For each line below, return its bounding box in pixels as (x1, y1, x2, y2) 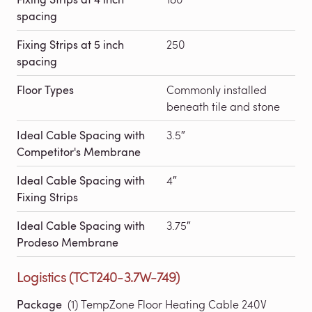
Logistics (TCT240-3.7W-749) (17, 266, 181, 286)
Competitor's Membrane (17, 143, 141, 159)
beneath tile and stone (166, 98, 280, 114)
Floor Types (17, 81, 74, 97)
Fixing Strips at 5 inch (17, 36, 124, 52)
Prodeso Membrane (17, 234, 118, 250)
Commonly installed (166, 81, 267, 97)
